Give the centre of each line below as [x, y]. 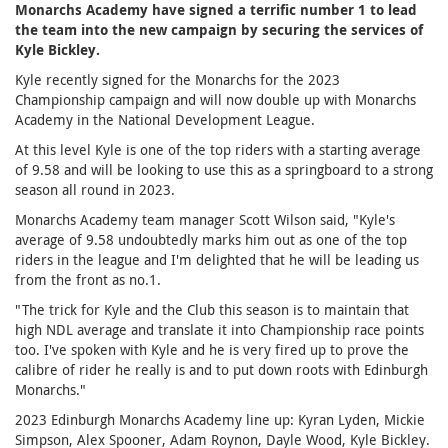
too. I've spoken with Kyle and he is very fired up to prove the [212, 349]
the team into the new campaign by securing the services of [219, 29]
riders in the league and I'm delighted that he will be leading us [217, 259]
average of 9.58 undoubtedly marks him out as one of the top [211, 239]
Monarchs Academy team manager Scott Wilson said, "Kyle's [205, 219]
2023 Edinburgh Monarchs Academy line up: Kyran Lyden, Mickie [220, 419]
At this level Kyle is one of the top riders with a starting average [218, 149]
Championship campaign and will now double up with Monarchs [215, 99]
